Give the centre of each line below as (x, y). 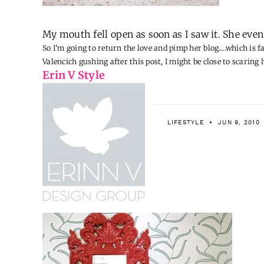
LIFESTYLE (185, 122)
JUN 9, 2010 (239, 122)
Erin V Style (74, 75)
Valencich (60, 61)
